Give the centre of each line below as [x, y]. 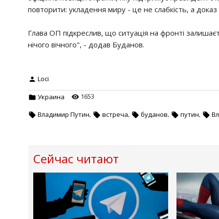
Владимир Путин [64, 114]
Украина [51, 97]
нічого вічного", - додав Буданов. [86, 45]
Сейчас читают [76, 159]
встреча [115, 114]
